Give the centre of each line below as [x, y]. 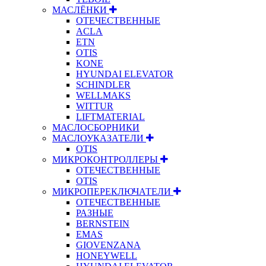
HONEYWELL [107, 255]
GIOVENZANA [108, 245]
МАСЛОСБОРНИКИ [96, 127]
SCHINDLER [103, 84]
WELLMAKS [103, 95]
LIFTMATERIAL [110, 116]
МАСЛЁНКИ [81, 9]
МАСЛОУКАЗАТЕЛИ [99, 138]
